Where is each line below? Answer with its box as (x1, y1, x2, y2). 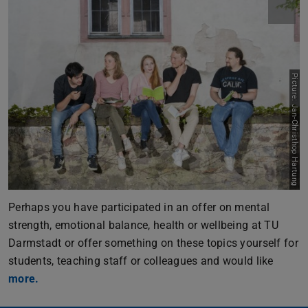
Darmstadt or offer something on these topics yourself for (8, 236, 298, 250)
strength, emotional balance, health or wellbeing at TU (8, 218, 278, 232)
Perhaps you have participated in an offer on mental (8, 200, 270, 214)
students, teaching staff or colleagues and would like (8, 254, 274, 267)
